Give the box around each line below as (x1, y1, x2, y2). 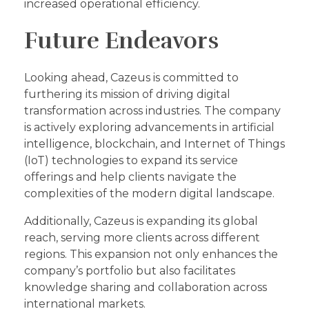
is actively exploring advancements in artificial (24, 121, 275, 134)
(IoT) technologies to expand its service (24, 154, 238, 168)
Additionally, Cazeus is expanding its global (24, 215, 258, 228)
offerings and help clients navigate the (24, 170, 237, 184)
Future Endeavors (24, 26, 219, 56)
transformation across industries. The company (24, 104, 281, 118)
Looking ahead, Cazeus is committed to (24, 71, 239, 85)
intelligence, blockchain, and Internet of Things (24, 137, 285, 151)
